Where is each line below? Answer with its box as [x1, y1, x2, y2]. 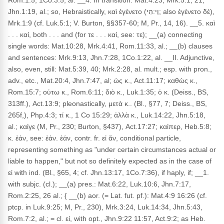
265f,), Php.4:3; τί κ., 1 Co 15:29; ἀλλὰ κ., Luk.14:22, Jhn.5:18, [8, 111, 205, 119]
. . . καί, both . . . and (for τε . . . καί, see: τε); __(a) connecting [8, 30, 202, 38]
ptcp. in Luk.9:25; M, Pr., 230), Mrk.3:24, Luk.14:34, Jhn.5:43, [8, 203, 202, 211]
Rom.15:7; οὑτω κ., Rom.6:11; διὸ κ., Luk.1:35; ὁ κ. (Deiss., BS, [8, 88, 208, 96]
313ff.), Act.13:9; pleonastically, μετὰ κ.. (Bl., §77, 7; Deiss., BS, [8, 99, 207, 107]
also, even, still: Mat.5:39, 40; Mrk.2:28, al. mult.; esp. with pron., [8, 65, 212, 73]
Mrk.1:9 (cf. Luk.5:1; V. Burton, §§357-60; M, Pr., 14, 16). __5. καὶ [8, 19, 215, 27]
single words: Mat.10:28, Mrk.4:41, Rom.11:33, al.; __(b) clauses [8, 42, 212, 50]
